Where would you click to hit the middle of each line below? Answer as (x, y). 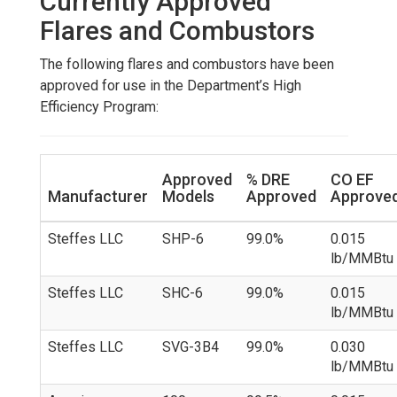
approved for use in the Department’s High (171, 85)
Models (188, 196)
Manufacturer (98, 196)
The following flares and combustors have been (187, 64)
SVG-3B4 (191, 346)
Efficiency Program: (99, 106)
